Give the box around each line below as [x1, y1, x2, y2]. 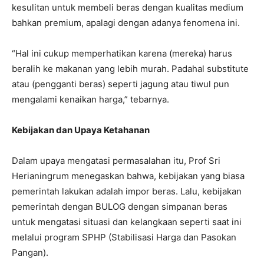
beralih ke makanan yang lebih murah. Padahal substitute [12, 63, 249, 74]
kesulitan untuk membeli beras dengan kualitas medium [12, 2, 243, 13]
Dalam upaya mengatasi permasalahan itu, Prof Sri [12, 155, 220, 166]
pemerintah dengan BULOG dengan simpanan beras [12, 201, 227, 212]
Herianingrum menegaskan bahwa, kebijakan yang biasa [12, 170, 245, 181]
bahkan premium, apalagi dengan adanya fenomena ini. [12, 17, 240, 28]
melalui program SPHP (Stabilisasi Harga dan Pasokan [12, 232, 236, 243]
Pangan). [12, 247, 48, 258]
